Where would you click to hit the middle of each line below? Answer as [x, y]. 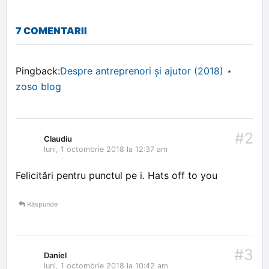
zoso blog [38, 86]
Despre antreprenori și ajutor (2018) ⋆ [146, 71]
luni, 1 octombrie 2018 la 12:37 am [106, 149]
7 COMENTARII [51, 31]
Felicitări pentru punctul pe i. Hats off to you [116, 175]
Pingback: [38, 71]
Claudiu [58, 139]
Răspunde [41, 204]
